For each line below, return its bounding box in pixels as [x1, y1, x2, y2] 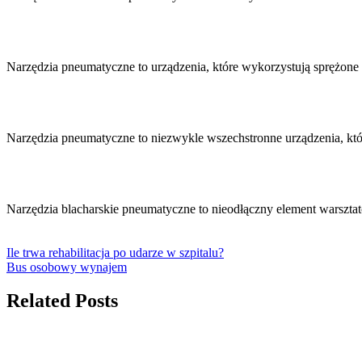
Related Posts [6, 290, 118, 312]
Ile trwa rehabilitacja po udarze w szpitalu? [6, 245, 224, 259]
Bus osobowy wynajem [6, 259, 127, 274]
